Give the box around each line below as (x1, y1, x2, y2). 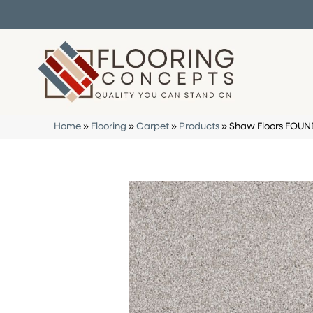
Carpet (136, 122, 169, 131)
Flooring (91, 122, 126, 131)
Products (179, 122, 219, 131)
